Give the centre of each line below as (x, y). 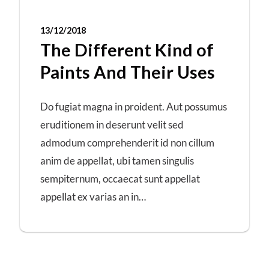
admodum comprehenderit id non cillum (128, 143)
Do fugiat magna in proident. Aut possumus (134, 107)
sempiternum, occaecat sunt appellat (120, 179)
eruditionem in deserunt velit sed (112, 125)
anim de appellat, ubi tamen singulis (117, 161)
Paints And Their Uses (128, 71)
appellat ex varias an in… (93, 197)
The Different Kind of (127, 49)
